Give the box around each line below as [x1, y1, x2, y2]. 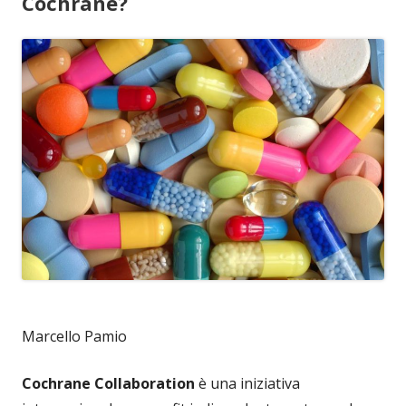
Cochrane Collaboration [22, 372, 195, 393]
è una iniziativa [195, 372, 300, 393]
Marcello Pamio [22, 325, 127, 346]
